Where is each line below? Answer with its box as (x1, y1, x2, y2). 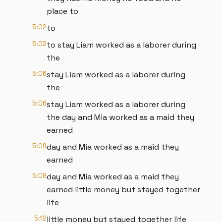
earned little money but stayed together (47, 184, 200, 195)
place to (47, 6, 78, 16)
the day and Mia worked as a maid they (47, 112, 194, 122)
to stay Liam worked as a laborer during (47, 40, 196, 50)
